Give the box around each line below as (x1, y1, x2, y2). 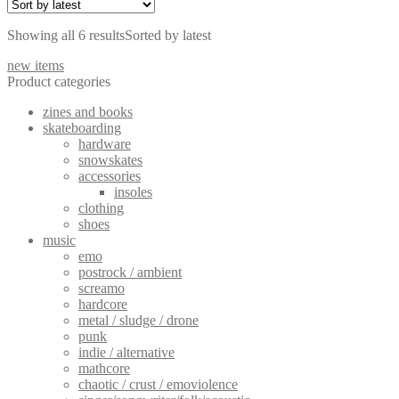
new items (7, 57, 64, 73)
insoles (114, 183, 152, 199)
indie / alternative (78, 344, 175, 360)
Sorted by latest (125, 27, 211, 43)
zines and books (43, 103, 133, 119)
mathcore (78, 360, 130, 376)
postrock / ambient (78, 264, 182, 280)
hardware (78, 135, 131, 151)
